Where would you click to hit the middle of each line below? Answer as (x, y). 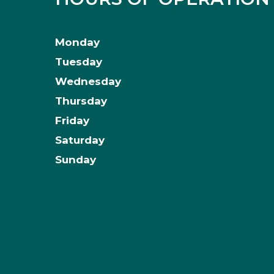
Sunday (75, 160)
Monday (77, 42)
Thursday (81, 101)
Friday (72, 120)
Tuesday (78, 62)
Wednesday (88, 81)
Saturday (80, 140)
